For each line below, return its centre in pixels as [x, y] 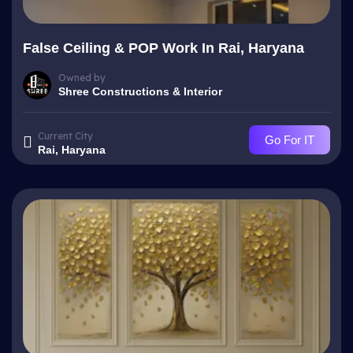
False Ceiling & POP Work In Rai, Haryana [163, 48]
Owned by [82, 77]
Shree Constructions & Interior [140, 91]
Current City [65, 136]
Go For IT [290, 140]
